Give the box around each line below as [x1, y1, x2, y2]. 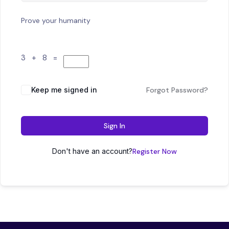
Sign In [104, 121, 125, 131]
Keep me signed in [31, 85, 97, 95]
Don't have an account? [52, 147, 132, 156]
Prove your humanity [21, 16, 90, 26]
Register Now [132, 147, 177, 156]
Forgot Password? [146, 85, 208, 95]
